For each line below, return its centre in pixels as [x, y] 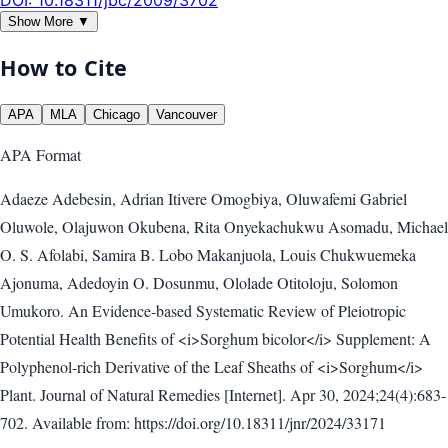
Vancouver [186, 115]
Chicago [116, 115]
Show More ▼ [49, 21]
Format [56, 155]
